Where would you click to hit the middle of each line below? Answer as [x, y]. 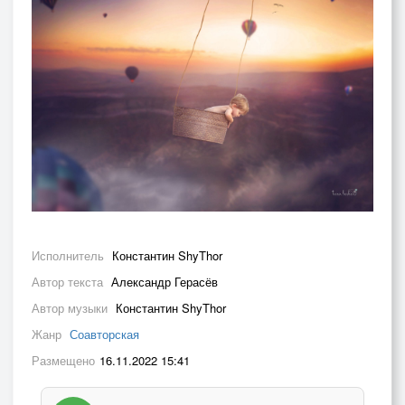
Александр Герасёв [165, 282]
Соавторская [104, 334]
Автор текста [69, 282]
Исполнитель [70, 256]
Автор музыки [71, 308]
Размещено [63, 361]
